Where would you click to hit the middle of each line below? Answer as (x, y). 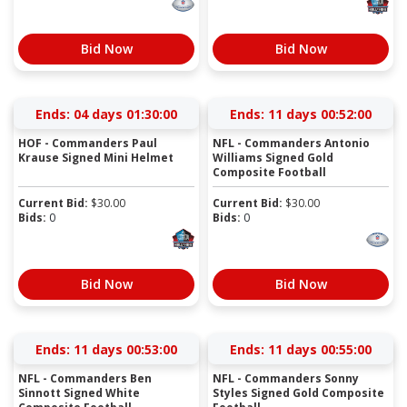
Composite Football (269, 172)
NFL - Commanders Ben (85, 378)
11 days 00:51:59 (320, 114)
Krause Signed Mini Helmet (96, 157)
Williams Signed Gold (273, 157)
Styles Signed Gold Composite (298, 392)
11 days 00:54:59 (320, 349)
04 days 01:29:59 (125, 114)
